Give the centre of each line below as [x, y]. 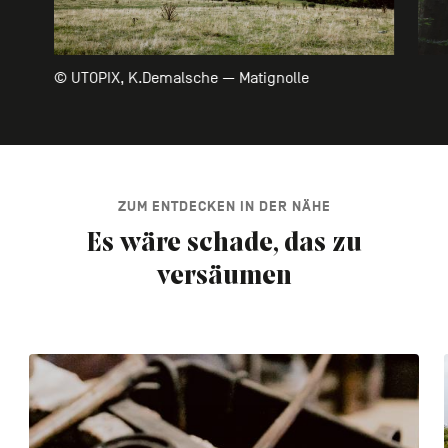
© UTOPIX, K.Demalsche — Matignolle [181, 77]
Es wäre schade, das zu [224, 243]
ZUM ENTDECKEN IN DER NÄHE [224, 206]
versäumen [224, 276]
